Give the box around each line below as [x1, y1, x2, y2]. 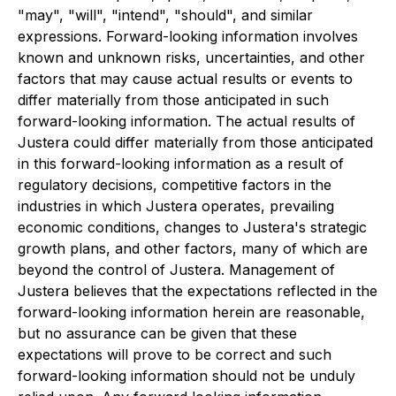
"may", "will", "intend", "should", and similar [18, 6, 313, 24]
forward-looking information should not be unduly [18, 367, 355, 385]
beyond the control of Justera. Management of [18, 261, 335, 278]
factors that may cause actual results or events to [18, 70, 353, 88]
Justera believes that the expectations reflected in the [18, 282, 377, 300]
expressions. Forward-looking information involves [18, 27, 358, 45]
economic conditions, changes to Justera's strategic [18, 218, 367, 236]
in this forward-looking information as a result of [18, 155, 344, 172]
